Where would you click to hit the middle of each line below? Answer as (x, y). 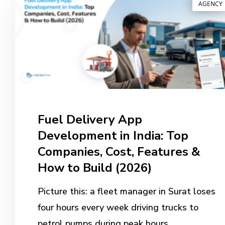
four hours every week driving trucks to (118, 207)
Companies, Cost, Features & (119, 151)
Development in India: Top (113, 135)
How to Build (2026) (96, 167)
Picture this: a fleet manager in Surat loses (126, 191)
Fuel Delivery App (90, 119)
